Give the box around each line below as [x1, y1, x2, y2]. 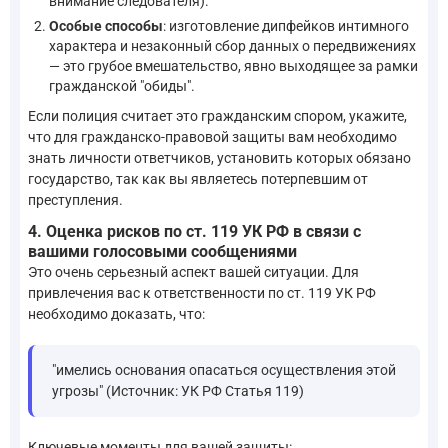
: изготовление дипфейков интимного [163, 17, 409, 34]
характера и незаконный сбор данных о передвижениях [49, 37, 416, 54]
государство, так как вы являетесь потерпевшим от [28, 171, 368, 188]
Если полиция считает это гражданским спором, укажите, [28, 108, 407, 125]
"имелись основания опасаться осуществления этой [52, 361, 396, 378]
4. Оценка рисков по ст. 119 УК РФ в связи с [28, 221, 361, 241]
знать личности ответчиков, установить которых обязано [28, 150, 411, 167]
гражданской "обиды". [49, 77, 195, 94]
